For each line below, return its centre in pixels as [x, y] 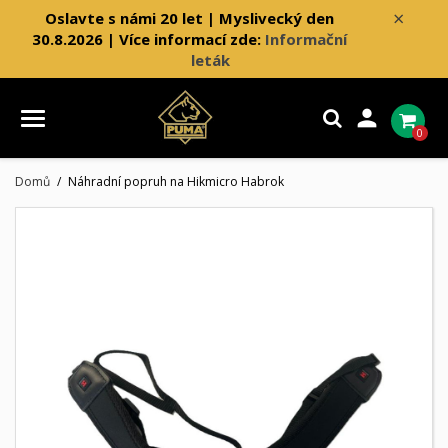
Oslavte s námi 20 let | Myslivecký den [189, 17]
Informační [305, 38]
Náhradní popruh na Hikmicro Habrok [175, 182]
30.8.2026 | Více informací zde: [148, 38]
